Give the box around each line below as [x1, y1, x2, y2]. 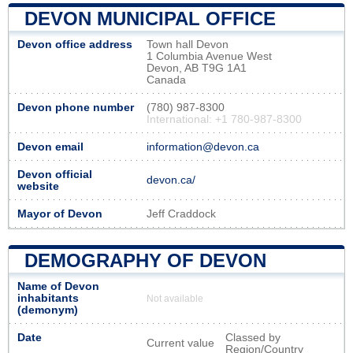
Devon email [17, 140, 84, 153]
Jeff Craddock [147, 207, 216, 220]
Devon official [17, 168, 92, 180]
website [17, 180, 59, 192]
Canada [147, 73, 186, 86]
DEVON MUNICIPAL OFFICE [24, 7, 276, 29]
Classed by [225, 331, 281, 344]
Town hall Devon [147, 38, 229, 50]
